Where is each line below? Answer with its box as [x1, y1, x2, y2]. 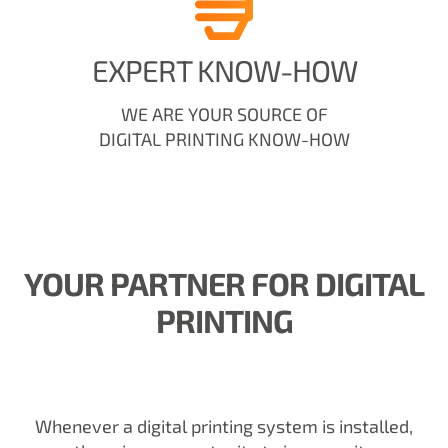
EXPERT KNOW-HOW [91, 51, 357, 88]
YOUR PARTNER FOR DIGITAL [24, 264, 424, 303]
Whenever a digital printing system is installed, [35, 415, 413, 438]
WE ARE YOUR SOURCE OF [120, 102, 328, 125]
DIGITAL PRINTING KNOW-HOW [98, 127, 350, 150]
